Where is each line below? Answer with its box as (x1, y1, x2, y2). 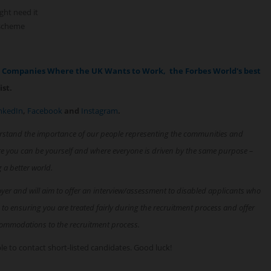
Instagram (81, 105, 118, 116)
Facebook (27, 105, 62, 116)
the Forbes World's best (169, 65, 261, 76)
